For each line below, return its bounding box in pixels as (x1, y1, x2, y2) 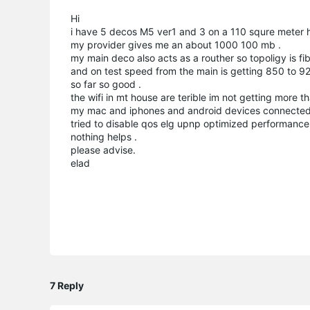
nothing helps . (71, 130, 137, 143)
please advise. (71, 143, 136, 156)
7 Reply (50, 279, 84, 291)
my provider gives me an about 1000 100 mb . (71, 38, 281, 51)
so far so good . (71, 77, 141, 90)
